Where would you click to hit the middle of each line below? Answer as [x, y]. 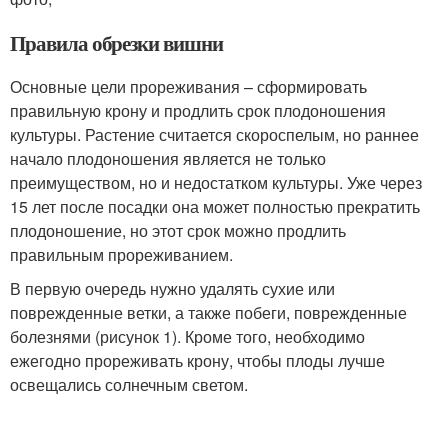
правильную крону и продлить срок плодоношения [198, 110]
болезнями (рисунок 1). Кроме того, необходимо [187, 336]
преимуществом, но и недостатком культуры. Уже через [216, 182]
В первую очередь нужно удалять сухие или [172, 288]
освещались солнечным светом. [129, 384]
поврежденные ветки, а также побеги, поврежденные [208, 312]
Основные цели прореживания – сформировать [188, 86]
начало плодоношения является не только [168, 158]
